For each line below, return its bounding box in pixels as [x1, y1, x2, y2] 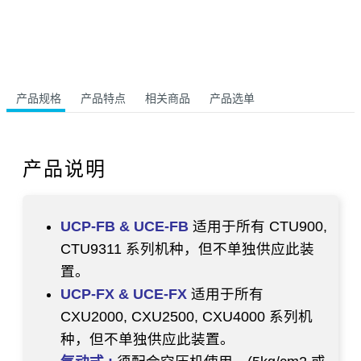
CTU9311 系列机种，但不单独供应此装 [60, 240, 314, 257]
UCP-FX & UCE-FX [60, 285, 187, 302]
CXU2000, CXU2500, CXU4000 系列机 [60, 308, 313, 325]
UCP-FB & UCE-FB [60, 218, 189, 234]
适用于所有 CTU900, [189, 218, 327, 234]
